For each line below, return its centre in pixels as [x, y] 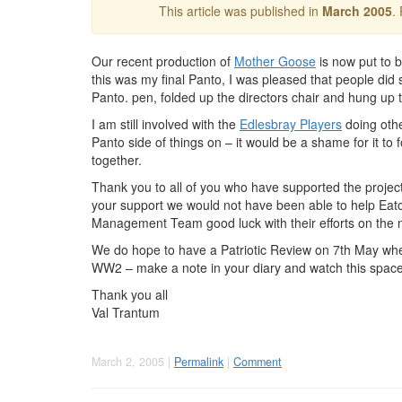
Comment [258, 362]
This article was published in [240, 11]
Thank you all [130, 294]
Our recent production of [163, 61]
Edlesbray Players [291, 124]
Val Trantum [126, 312]
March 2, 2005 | [133, 362]
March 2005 [357, 11]
